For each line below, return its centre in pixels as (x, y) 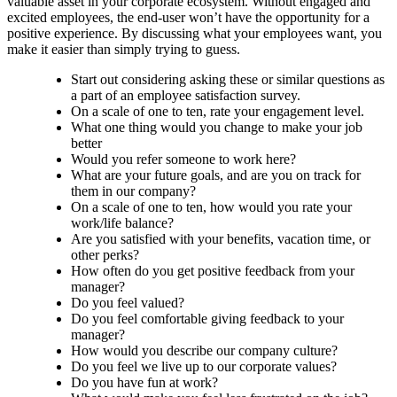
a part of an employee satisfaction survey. (186, 95)
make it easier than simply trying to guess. (124, 49)
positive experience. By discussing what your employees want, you (195, 33)
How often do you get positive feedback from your (213, 270)
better (86, 143)
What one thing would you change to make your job (217, 127)
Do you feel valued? (128, 302)
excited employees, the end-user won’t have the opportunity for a (188, 17)
